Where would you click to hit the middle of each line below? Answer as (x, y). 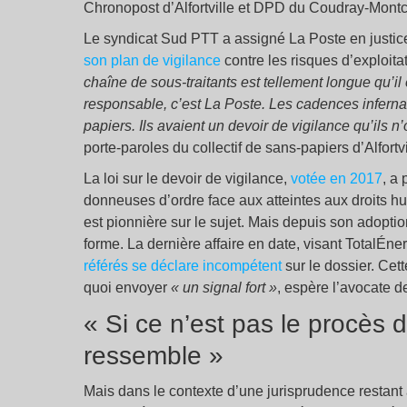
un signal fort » (230, 288)
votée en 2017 (337, 179)
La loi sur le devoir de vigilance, (187, 179)
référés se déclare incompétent (183, 266)
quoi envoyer (127, 288)
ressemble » (154, 356)
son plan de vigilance (152, 61)
